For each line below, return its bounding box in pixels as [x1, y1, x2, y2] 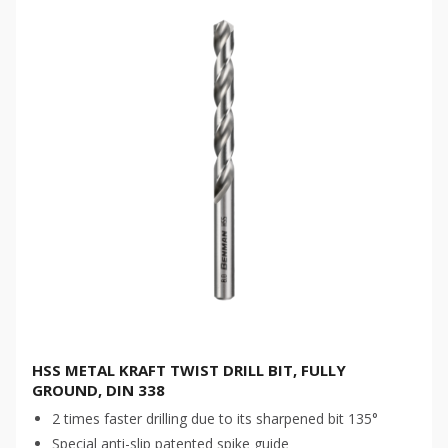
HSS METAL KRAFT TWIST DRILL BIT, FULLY [32, 360, 346, 380]
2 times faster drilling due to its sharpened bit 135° [52, 409, 378, 428]
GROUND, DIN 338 [32, 380, 165, 400]
